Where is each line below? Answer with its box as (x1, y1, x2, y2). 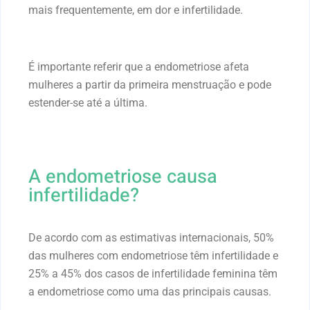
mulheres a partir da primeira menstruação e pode (28, 77, 271, 91)
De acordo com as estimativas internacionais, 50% (28, 230, 274, 244)
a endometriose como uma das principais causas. (28, 284, 271, 298)
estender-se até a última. (28, 95, 147, 109)
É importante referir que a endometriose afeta (28, 60, 249, 73)
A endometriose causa (28, 162, 217, 190)
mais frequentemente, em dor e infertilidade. (28, 3, 243, 17)
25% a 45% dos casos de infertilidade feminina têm (28, 266, 277, 280)
